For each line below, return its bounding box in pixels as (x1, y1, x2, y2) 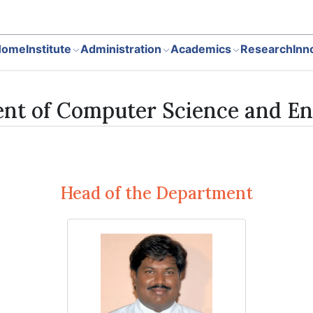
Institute (26, 41, 71, 56)
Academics (170, 41, 231, 56)
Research (240, 41, 293, 56)
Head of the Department (60, 182, 253, 204)
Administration (80, 41, 161, 56)
